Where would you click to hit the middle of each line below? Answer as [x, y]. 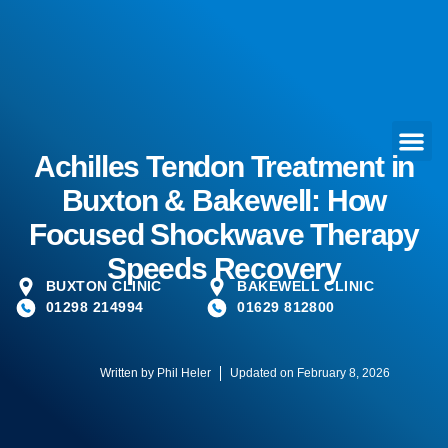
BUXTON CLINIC [104, 286]
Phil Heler [182, 372]
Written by [126, 372]
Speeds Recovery [223, 268]
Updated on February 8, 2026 [309, 372]
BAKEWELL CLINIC [306, 286]
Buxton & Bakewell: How [224, 200]
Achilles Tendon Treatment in [224, 166]
